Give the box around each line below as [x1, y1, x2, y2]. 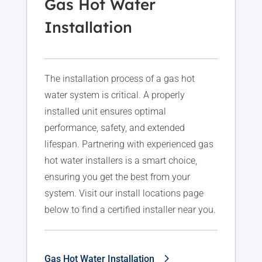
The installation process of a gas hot [44, 73, 195, 85]
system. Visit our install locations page [44, 188, 204, 199]
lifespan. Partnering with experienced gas [44, 139, 213, 150]
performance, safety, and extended [44, 122, 185, 134]
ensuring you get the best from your [44, 171, 190, 183]
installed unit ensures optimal [44, 106, 166, 118]
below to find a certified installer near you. [44, 204, 216, 216]
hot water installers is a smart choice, [44, 155, 197, 167]
